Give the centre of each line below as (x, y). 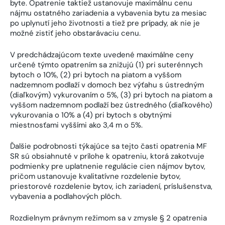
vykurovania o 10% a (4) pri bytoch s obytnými (91, 115)
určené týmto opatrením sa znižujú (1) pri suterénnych (106, 65)
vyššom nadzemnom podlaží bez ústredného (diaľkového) (111, 105)
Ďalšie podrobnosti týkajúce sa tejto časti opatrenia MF (108, 146)
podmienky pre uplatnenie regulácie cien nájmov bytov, (108, 166)
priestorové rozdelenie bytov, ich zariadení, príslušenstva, (111, 187)
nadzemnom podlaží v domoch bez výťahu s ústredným (107, 85)
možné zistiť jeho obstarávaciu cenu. (75, 33)
